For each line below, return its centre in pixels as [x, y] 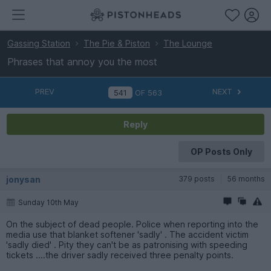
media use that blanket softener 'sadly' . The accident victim [127, 234]
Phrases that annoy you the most [82, 62]
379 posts [197, 178]
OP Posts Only [221, 151]
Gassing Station [39, 43]
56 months [246, 178]
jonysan [23, 179]
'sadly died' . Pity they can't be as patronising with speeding [127, 244]
